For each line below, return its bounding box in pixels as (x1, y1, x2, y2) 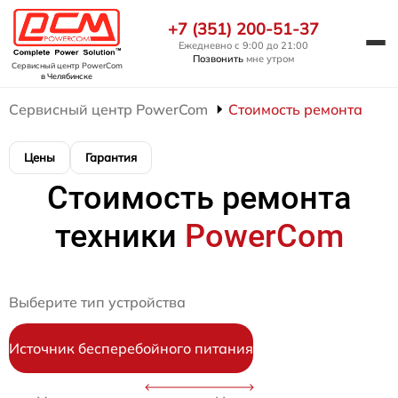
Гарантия (85, 150, 137, 164)
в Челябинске (41, 71, 92, 81)
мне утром (243, 52, 294, 65)
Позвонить (193, 52, 243, 65)
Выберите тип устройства (9, 293, 186, 311)
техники (54, 218, 185, 255)
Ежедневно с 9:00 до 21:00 (179, 39, 308, 52)
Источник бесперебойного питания (9, 339, 253, 357)
